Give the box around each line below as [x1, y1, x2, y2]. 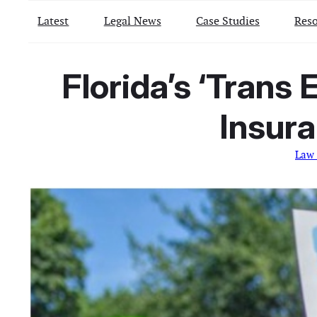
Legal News [103, 13, 161, 28]
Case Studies [195, 13, 260, 28]
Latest [38, 13, 69, 28]
